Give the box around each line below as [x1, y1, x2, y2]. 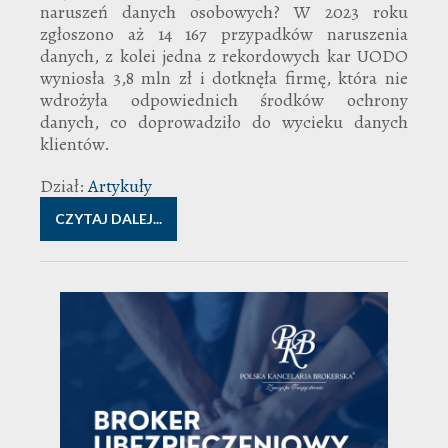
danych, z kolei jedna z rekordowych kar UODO [40, 43, 408, 68]
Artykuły [88, 173, 152, 198]
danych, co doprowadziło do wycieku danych [40, 109, 408, 134]
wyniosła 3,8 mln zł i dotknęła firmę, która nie [40, 65, 408, 90]
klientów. [40, 131, 110, 156]
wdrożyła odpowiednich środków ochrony [40, 87, 408, 112]
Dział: [40, 173, 84, 198]
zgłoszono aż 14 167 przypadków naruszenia [40, 21, 408, 46]
